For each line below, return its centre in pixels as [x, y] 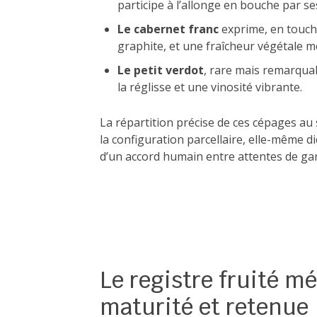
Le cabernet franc [168, 29]
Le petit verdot [161, 70]
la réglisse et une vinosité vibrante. [210, 87]
